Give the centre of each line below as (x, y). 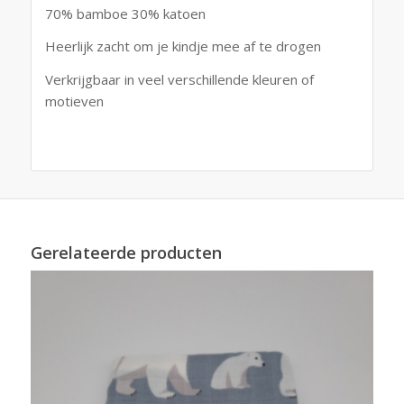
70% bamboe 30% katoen (125, 13)
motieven (74, 101)
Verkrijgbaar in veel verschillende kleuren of (179, 80)
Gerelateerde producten (126, 252)
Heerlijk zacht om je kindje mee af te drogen (183, 46)
